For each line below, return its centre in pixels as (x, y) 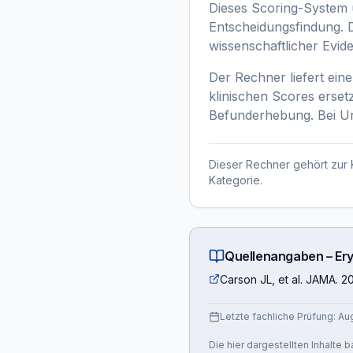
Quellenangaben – (280, 256)
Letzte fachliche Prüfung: (279, 316)
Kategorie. (236, 180)
